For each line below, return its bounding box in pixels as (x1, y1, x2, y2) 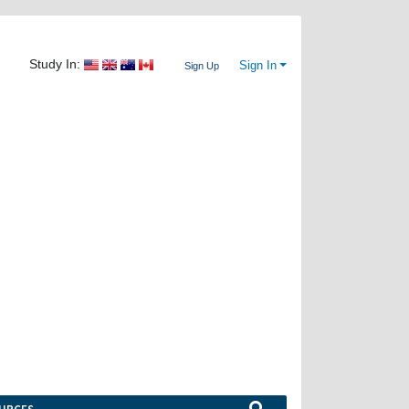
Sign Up (184, 59, 220, 71)
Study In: (29, 57, 81, 72)
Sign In (239, 58, 278, 72)
